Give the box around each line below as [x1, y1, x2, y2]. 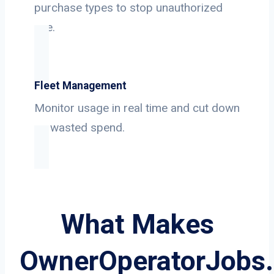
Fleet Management [34, 80, 127, 92]
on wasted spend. [34, 120, 125, 135]
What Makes [60, 208, 214, 240]
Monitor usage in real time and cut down [34, 101, 240, 115]
